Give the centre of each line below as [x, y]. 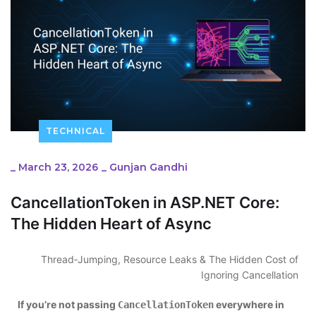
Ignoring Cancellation [250, 275]
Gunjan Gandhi [148, 168]
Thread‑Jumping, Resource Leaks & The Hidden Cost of [170, 260]
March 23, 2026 [58, 168]
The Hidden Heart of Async [111, 224]
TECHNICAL [75, 131]
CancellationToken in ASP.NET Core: [145, 203]
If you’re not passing [68, 305]
